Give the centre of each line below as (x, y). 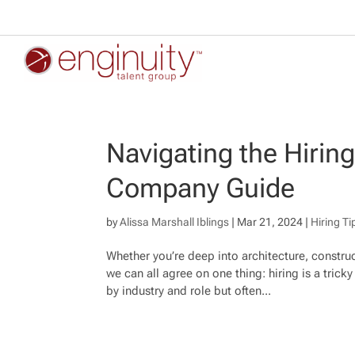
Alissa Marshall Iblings (175, 222)
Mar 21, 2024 (270, 222)
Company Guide (201, 188)
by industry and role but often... (189, 291)
